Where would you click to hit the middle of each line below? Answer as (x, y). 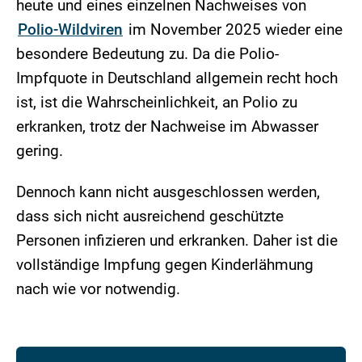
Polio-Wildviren (70, 30)
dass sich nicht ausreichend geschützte (150, 217)
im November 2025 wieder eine (234, 30)
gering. (42, 151)
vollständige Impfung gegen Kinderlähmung (165, 265)
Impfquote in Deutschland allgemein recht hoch (177, 78)
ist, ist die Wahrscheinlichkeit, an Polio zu (157, 103)
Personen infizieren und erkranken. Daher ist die (177, 241)
